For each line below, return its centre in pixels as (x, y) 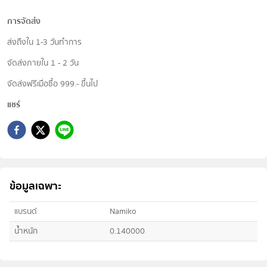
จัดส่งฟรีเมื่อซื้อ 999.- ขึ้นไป (52, 84)
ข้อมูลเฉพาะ (35, 186)
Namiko (123, 211)
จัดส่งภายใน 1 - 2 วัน (43, 63)
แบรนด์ (26, 211)
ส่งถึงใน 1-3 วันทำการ (44, 42)
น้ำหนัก (26, 231)
